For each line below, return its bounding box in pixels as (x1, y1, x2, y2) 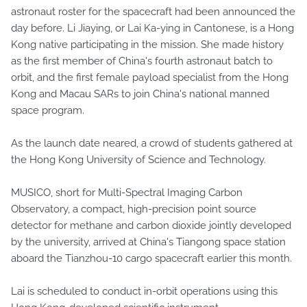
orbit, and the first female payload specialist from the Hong (11, 71, 288, 84)
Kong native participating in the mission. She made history (11, 38, 284, 51)
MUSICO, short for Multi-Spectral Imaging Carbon (11, 186, 243, 199)
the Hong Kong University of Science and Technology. (11, 153, 266, 166)
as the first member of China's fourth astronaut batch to (11, 54, 273, 67)
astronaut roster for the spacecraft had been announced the (11, 5, 295, 18)
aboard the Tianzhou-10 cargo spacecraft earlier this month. (11, 251, 292, 265)
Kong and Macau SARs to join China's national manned (11, 87, 269, 100)
